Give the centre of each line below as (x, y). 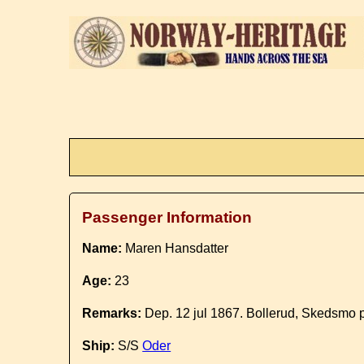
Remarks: (112, 313)
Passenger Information (167, 217)
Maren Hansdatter (175, 248)
